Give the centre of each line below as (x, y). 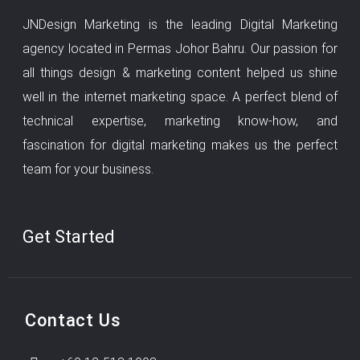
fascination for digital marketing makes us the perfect (180, 145)
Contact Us (73, 321)
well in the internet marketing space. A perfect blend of (180, 97)
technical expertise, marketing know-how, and (180, 121)
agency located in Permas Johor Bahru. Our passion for (180, 49)
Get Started (68, 236)
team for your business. (88, 170)
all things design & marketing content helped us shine (180, 73)
